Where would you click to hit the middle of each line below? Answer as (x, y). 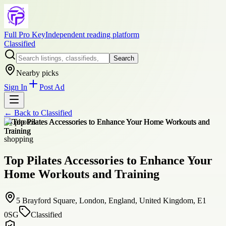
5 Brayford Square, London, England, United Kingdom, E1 (111, 200)
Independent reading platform (92, 35)
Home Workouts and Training (82, 174)
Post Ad (52, 87)
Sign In (16, 87)
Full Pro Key (25, 35)
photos (24, 122)
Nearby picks (37, 73)
